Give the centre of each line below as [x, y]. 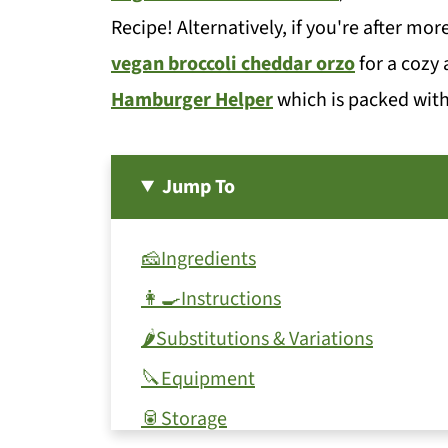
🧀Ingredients [198, 258]
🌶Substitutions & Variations [257, 338]
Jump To [199, 186]
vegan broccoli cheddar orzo [233, 63]
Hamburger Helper [192, 99]
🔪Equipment [198, 378]
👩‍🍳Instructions [211, 298]
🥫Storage [184, 418]
